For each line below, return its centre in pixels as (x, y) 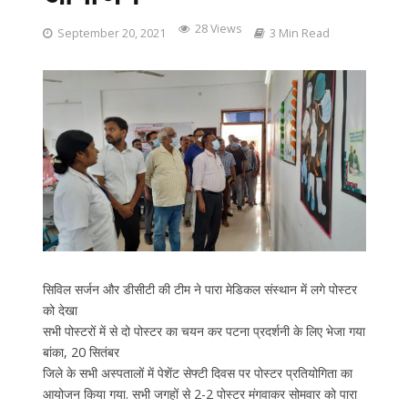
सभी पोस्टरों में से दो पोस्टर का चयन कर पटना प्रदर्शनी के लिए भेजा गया (204, 331)
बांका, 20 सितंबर (81, 352)
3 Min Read (299, 33)
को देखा (60, 310)
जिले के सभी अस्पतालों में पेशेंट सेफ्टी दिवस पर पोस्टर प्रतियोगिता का (197, 372)
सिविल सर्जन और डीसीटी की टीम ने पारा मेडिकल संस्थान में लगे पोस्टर (199, 289)
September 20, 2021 (111, 33)
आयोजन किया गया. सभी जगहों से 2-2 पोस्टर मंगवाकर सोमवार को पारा (199, 393)
